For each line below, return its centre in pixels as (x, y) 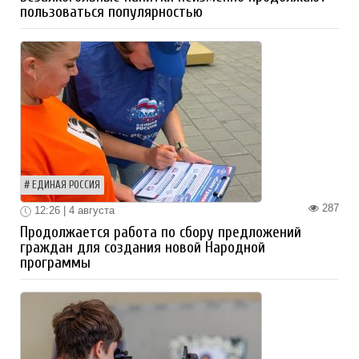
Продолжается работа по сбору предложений (161, 232)
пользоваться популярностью (111, 12)
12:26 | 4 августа (73, 210)
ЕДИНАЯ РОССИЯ (66, 185)
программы (55, 262)
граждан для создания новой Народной (143, 247)
